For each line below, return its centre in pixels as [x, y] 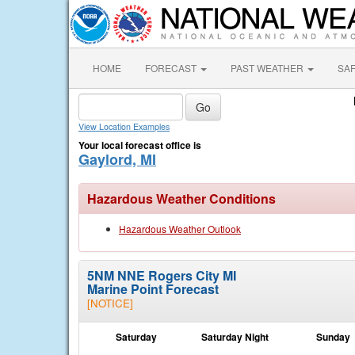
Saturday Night [235, 337]
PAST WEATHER [268, 68]
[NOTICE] [110, 303]
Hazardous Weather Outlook [180, 229]
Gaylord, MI [117, 159]
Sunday [333, 337]
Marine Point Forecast [153, 289]
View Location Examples [124, 126]
